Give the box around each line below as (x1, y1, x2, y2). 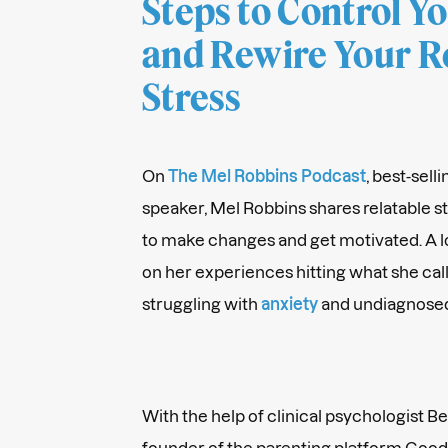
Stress (142, 81, 241, 118)
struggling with (142, 294, 261, 313)
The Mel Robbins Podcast (168, 166, 366, 185)
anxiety (261, 294, 318, 313)
